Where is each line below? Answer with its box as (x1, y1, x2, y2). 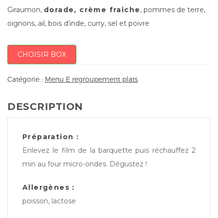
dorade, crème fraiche (44, 5, 141, 14)
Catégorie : (7, 75, 45, 84)
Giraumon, (7, 5, 44, 14)
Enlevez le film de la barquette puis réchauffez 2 (22, 146, 196, 155)
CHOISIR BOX (18, 50, 66, 59)
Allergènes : (22, 183, 75, 192)
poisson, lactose (22, 197, 76, 206)
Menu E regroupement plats (45, 75, 138, 84)
